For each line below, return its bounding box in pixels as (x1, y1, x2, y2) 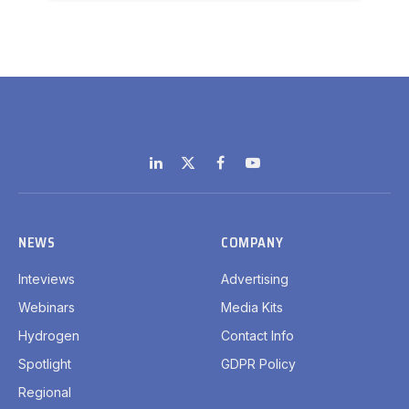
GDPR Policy (221, 356, 296, 372)
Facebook (219, 163, 282, 180)
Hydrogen (18, 328, 79, 344)
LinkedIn (154, 163, 205, 180)
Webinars (18, 299, 75, 316)
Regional (18, 384, 71, 401)
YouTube (251, 163, 306, 180)
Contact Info (221, 328, 294, 344)
